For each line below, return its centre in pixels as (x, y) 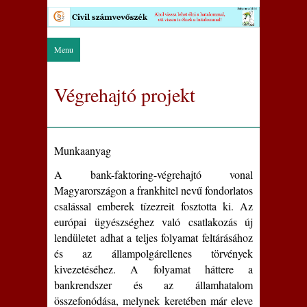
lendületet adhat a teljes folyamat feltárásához (153, 238)
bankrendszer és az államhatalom (153, 285)
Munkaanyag (83, 151)
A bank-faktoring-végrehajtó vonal (153, 175)
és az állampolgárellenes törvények (153, 254)
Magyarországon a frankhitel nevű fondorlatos (153, 191)
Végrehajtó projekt (125, 94)
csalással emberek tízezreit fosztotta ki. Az (153, 206)
